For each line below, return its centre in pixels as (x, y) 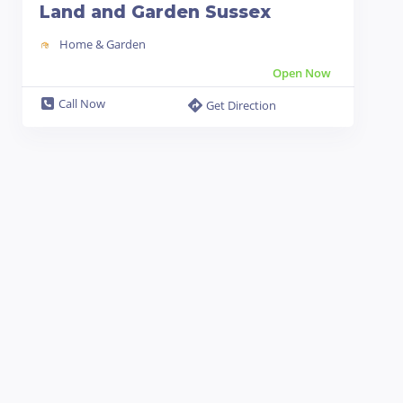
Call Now (82, 103)
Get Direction (241, 105)
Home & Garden (103, 44)
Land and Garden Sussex (155, 12)
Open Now (301, 73)
